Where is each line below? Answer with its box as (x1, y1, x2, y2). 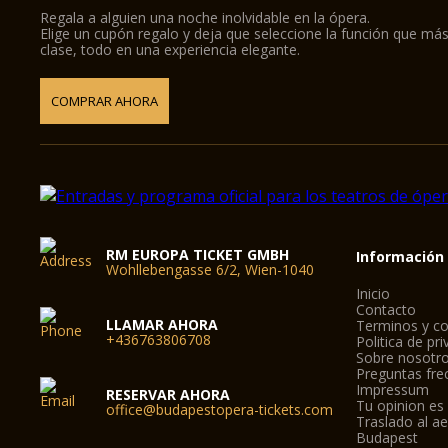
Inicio (356, 284, 391, 303)
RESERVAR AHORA (106, 385, 231, 404)
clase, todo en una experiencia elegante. (40, 40, 301, 59)
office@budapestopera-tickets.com (106, 400, 334, 419)
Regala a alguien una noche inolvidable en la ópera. (40, 8, 371, 27)
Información (356, 247, 445, 266)
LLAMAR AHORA (106, 315, 219, 334)
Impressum (356, 380, 430, 399)
